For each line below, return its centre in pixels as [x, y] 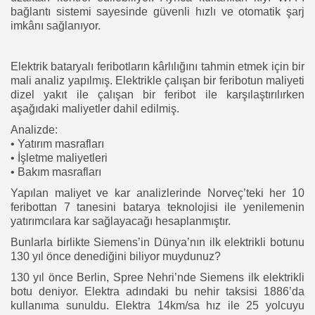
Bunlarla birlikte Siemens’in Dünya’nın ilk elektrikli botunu [157, 242]
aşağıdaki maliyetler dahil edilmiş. [95, 108]
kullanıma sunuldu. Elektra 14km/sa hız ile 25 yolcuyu [157, 305]
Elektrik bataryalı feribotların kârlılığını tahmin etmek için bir [157, 66]
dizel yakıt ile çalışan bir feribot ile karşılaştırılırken [157, 94]
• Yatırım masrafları [57, 143]
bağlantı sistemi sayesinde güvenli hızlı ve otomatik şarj [157, 11]
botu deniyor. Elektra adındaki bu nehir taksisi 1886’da [157, 291]
